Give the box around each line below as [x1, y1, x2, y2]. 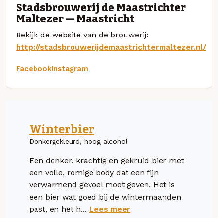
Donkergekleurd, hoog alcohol [29, 137, 127, 145]
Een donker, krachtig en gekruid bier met [29, 155, 184, 165]
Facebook [16, 64, 52, 73]
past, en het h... [29, 204, 89, 214]
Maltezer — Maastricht [16, 12, 134, 25]
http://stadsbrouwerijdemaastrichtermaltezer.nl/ [16, 42, 206, 52]
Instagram [52, 64, 88, 73]
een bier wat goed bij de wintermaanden [29, 192, 181, 201]
